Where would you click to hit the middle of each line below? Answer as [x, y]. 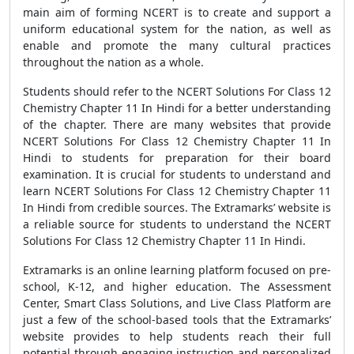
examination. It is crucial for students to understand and [177, 174]
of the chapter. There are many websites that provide [177, 124]
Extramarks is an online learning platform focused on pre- [177, 270]
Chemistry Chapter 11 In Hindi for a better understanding [177, 108]
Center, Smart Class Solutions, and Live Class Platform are [177, 303]
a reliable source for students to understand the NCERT [177, 224]
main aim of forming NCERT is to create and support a [177, 12]
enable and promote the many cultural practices [177, 45]
